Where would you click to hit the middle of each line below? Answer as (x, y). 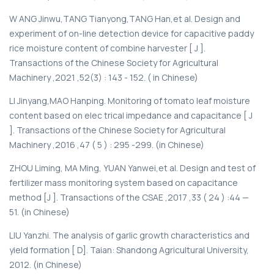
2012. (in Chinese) (46, 264)
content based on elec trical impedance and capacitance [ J (131, 115)
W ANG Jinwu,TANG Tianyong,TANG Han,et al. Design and (125, 18)
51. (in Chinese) (39, 212)
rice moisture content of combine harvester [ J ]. (107, 48)
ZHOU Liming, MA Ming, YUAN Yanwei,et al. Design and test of (132, 168)
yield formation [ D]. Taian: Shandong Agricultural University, (129, 250)
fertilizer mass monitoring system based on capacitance (124, 182)
